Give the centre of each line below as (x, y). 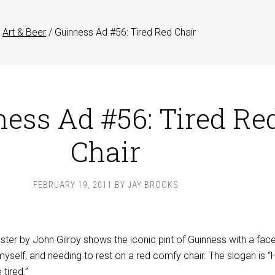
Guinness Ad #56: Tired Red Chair (124, 32)
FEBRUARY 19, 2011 (72, 185)
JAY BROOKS (153, 185)
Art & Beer (24, 32)
